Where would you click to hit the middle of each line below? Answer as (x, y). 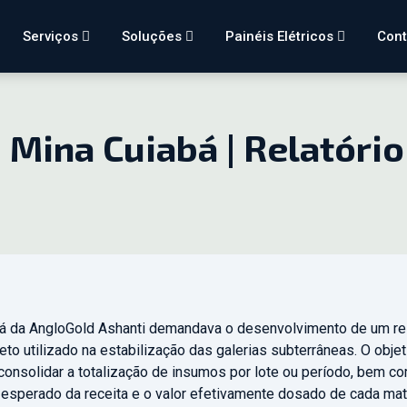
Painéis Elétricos (281, 36)
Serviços (52, 36)
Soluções (154, 36)
